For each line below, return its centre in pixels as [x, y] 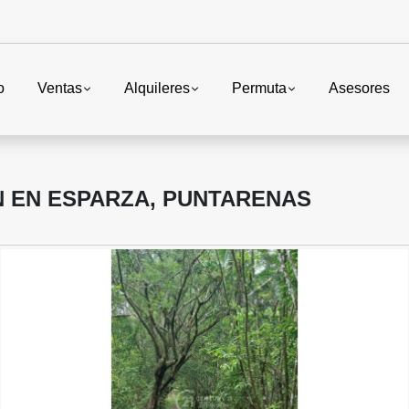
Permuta [259, 89]
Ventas [59, 89]
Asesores [359, 89]
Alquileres [157, 89]
